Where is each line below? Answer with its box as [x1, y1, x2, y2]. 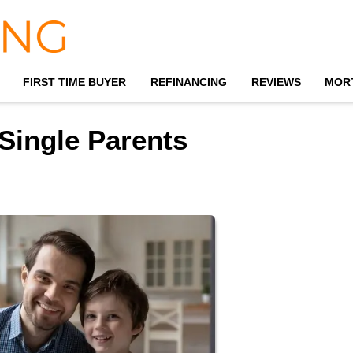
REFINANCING [150, 76, 227, 88]
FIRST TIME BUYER [23, 76, 127, 88]
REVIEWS [251, 76, 301, 88]
